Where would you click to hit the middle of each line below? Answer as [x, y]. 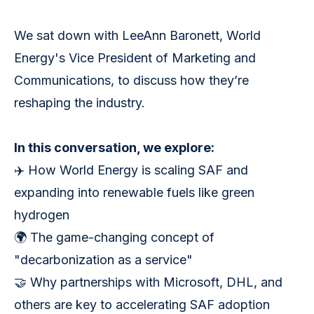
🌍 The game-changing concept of [114, 238]
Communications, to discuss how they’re [131, 81]
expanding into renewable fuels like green [134, 193]
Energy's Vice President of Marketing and [135, 58]
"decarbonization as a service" [103, 260]
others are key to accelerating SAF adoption [142, 305]
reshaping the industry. [80, 103]
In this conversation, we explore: [114, 148]
